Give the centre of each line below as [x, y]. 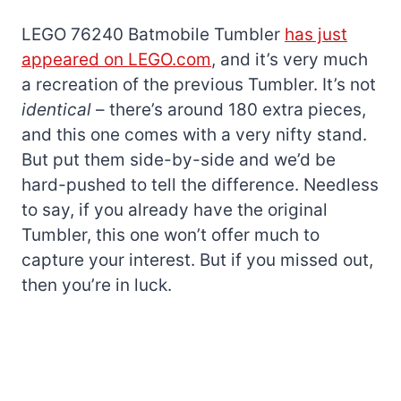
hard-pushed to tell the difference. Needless [200, 184]
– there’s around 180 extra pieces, [231, 109]
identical [59, 109]
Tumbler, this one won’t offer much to [171, 235]
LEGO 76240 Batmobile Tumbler [153, 34]
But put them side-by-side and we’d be [179, 159]
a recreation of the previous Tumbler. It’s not [199, 84]
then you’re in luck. [97, 285]
